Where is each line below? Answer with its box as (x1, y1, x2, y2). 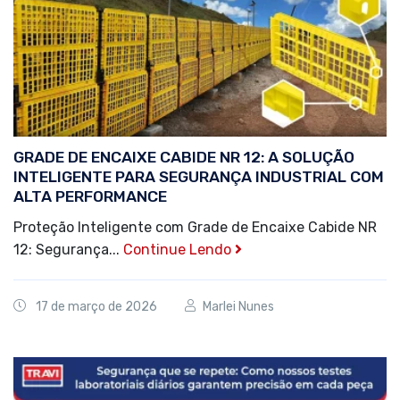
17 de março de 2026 (36, 299, 157, 315)
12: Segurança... (13, 241, 123, 259)
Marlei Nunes (203, 299, 274, 315)
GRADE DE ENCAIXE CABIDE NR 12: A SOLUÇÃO (13, 148, 354, 167)
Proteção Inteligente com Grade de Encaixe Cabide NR (13, 219, 377, 237)
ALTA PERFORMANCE (13, 187, 167, 206)
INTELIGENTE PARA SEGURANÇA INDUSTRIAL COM (13, 168, 384, 187)
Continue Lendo (123, 241, 235, 259)
